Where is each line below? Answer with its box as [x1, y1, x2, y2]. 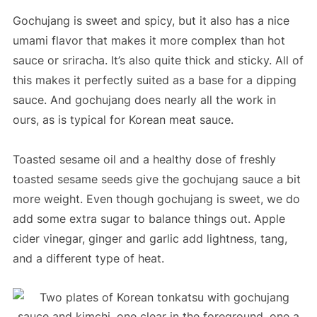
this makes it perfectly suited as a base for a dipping [12, 72, 296, 87]
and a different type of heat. [12, 250, 164, 265]
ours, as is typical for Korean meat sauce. [12, 112, 234, 127]
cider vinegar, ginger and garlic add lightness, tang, [12, 231, 287, 246]
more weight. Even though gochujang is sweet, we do [12, 191, 300, 206]
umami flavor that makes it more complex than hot [12, 33, 285, 47]
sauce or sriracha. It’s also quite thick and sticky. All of [12, 52, 304, 67]
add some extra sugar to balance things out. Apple [12, 211, 285, 226]
